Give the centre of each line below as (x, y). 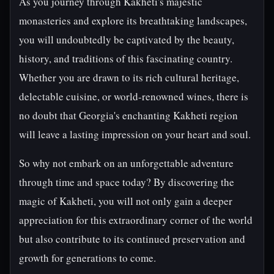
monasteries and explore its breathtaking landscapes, (133, 20)
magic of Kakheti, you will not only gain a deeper (126, 201)
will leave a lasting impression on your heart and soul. (135, 134)
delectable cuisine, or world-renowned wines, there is (134, 96)
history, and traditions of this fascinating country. (126, 58)
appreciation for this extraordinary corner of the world (136, 220)
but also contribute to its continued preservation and (132, 239)
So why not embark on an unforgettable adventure (126, 163)
